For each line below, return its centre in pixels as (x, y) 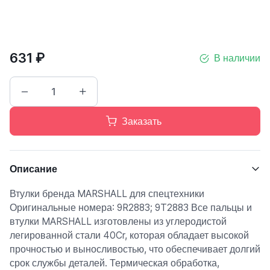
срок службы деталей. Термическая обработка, (115, 263)
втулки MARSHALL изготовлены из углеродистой (118, 221)
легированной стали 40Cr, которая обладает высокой (129, 235)
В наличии (237, 58)
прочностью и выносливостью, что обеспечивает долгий (135, 249)
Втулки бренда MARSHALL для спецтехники (107, 194)
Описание (33, 169)
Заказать (142, 121)
